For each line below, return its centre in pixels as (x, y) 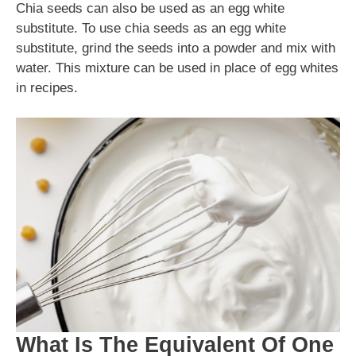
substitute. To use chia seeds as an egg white (151, 28)
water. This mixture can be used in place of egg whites (177, 68)
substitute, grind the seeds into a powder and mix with (176, 48)
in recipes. (47, 87)
